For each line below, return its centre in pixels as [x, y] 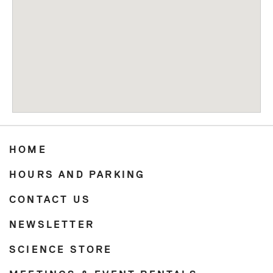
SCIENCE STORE [61, 250]
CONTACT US [50, 200]
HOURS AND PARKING [77, 175]
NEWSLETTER [52, 225]
